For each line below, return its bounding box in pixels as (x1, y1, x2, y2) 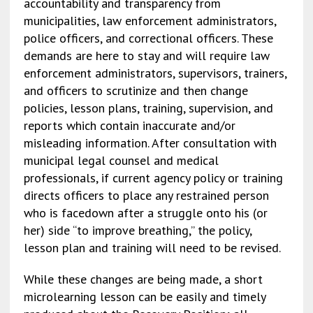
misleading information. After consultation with (23, 134, 277, 151)
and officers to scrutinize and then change (23, 82, 248, 99)
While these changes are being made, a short (23, 270, 263, 287)
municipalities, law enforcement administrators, (23, 12, 276, 29)
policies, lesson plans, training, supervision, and (23, 99, 273, 116)
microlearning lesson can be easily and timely (23, 288, 265, 305)
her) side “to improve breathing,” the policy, (23, 221, 252, 238)
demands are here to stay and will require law (23, 47, 270, 64)
